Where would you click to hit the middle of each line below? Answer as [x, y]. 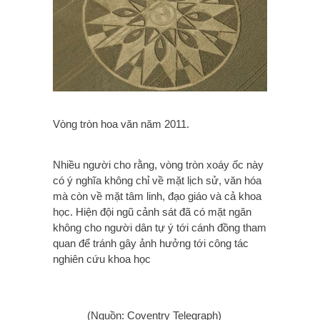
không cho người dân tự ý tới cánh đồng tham [160, 228]
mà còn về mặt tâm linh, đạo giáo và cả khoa [157, 196]
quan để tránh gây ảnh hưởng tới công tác [151, 244]
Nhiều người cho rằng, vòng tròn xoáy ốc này [158, 165]
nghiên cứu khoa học [102, 259]
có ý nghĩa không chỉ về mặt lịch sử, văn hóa [157, 181]
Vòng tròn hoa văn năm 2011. [121, 124]
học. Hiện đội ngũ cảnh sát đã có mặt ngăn [152, 212]
